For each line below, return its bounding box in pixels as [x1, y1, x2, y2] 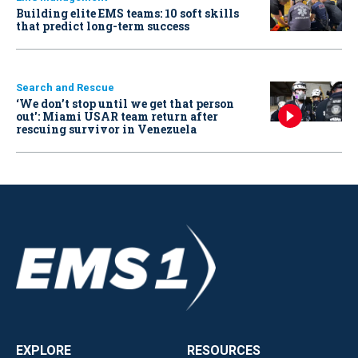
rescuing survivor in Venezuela [16, 121, 197, 137]
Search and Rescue [16, 81, 114, 93]
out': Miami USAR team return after [16, 108, 218, 124]
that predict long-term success [16, 18, 189, 34]
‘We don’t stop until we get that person [16, 95, 234, 111]
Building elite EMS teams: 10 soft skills [16, 5, 239, 21]
